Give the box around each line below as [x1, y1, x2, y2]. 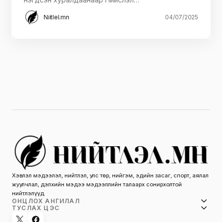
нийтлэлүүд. [12, 189, 46, 197]
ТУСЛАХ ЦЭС [12, 204, 59, 212]
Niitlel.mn [44, 13, 69, 21]
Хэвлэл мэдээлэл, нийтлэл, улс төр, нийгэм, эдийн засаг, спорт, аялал [12, 171, 209, 179]
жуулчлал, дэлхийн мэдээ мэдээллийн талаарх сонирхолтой [12, 180, 182, 188]
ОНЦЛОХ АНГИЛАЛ [12, 197, 80, 205]
